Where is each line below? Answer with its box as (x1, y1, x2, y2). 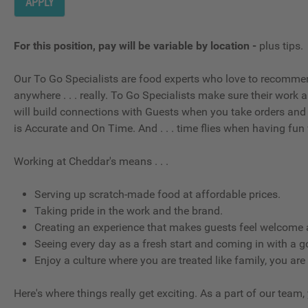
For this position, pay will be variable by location (14, 38, 250, 52)
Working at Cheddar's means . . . (14, 154, 168, 168)
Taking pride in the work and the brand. (34, 203, 223, 217)
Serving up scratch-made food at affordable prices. (34, 187, 280, 201)
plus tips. (259, 38, 303, 52)
